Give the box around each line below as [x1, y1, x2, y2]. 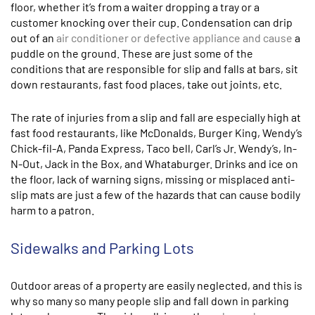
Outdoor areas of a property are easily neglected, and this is [11, 278, 302, 292]
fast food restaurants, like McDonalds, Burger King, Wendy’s [11, 126, 302, 139]
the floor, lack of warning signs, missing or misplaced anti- [11, 172, 295, 186]
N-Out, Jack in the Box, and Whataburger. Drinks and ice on [11, 157, 298, 170]
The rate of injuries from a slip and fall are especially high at [11, 110, 301, 124]
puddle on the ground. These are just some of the [11, 46, 253, 60]
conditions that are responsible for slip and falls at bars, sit [11, 62, 298, 75]
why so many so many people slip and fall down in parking [11, 294, 289, 307]
